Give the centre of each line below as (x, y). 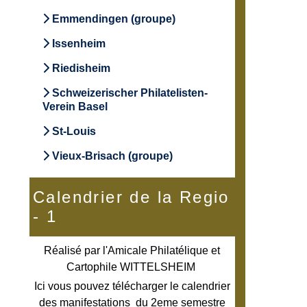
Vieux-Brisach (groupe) (111, 156)
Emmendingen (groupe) (112, 19)
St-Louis (73, 132)
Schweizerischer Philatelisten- (128, 93)
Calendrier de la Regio (131, 197)
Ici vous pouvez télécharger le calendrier (132, 286)
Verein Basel (75, 107)
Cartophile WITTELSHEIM (132, 267)
